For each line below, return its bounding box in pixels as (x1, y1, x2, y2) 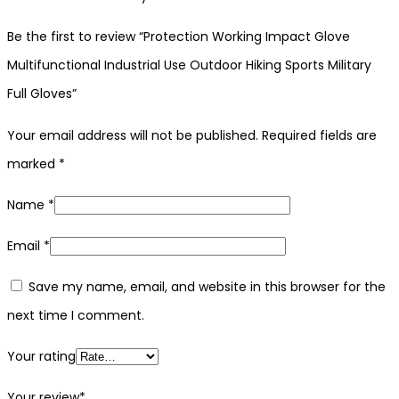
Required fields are (262, 126, 377, 144)
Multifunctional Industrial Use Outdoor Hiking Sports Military (7, 55, 371, 74)
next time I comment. (7, 305, 144, 324)
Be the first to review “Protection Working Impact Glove (7, 27, 350, 45)
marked (7, 154, 59, 173)
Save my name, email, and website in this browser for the (28, 277, 386, 296)
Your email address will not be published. (7, 126, 258, 144)
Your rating (7, 346, 76, 365)
